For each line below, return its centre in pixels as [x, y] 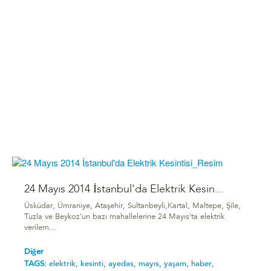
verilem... [40, 228]
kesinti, [94, 264]
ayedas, [123, 264]
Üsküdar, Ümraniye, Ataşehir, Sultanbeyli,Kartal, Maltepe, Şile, [132, 207]
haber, [203, 264]
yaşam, [178, 264]
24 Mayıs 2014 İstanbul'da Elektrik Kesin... [124, 189]
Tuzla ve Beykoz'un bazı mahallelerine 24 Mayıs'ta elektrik [124, 217]
